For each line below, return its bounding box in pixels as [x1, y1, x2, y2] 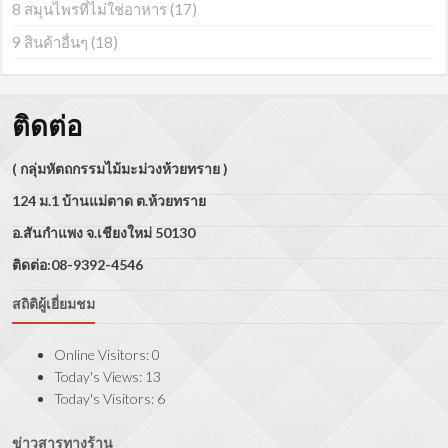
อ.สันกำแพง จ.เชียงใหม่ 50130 [12, 224, 196, 242]
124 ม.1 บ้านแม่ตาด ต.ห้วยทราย [12, 192, 207, 210]
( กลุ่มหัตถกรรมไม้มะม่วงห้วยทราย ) [12, 160, 229, 178]
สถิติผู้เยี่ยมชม [12, 294, 96, 314]
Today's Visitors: [54, 390, 158, 408]
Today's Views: [54, 368, 146, 386]
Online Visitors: [54, 346, 153, 364]
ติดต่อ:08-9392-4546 [12, 256, 144, 274]
